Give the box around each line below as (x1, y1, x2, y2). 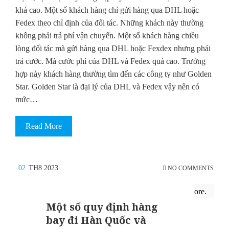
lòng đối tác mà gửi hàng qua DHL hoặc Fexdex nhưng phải (15, 44, 211, 53)
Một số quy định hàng (46, 200, 158, 214)
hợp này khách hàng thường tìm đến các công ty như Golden (15, 70, 212, 79)
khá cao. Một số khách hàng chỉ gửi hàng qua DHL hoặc (15, 6, 199, 15)
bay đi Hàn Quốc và (46, 213, 146, 227)
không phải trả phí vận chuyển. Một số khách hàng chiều (15, 31, 199, 40)
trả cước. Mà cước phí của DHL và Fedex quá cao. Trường (15, 57, 205, 66)
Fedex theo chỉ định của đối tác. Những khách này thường (15, 18, 203, 28)
